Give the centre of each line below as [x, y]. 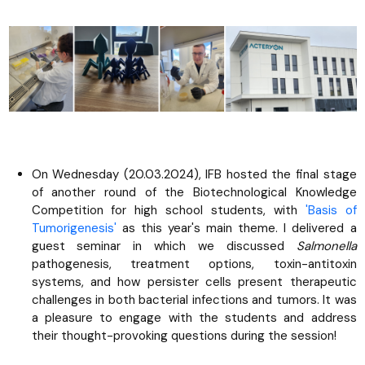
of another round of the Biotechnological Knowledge [194, 192]
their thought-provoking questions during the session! [184, 335]
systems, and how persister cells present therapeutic [194, 281]
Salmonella [326, 246]
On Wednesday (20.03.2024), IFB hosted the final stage [194, 174]
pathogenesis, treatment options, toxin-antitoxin [194, 264]
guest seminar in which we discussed [164, 246]
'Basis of [331, 210]
